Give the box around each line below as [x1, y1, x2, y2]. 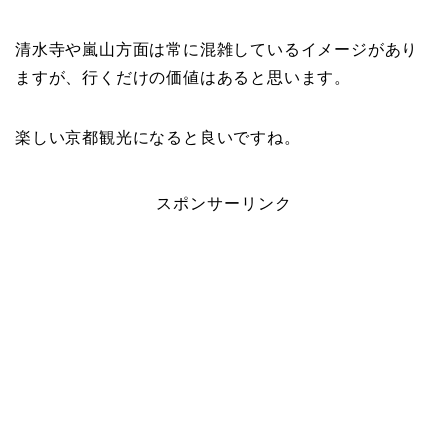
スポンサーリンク [156, 195, 292, 213]
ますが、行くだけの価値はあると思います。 [15, 69, 351, 87]
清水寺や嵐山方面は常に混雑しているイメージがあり [15, 41, 419, 59]
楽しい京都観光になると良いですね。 [15, 129, 301, 147]
